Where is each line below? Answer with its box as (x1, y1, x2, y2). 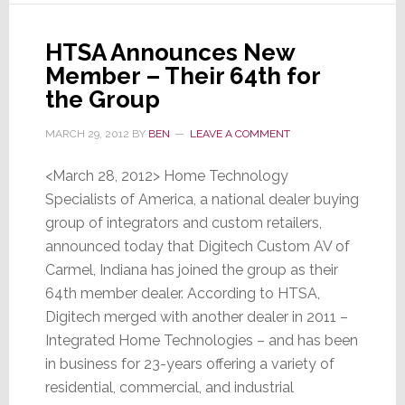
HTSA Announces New (44, 39, 295, 67)
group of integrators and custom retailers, (44, 214, 322, 232)
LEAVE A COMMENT (189, 127, 290, 141)
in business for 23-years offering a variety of (44, 355, 334, 373)
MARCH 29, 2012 (44, 127, 129, 141)
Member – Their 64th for (44, 62, 320, 90)
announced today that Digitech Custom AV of (44, 238, 350, 256)
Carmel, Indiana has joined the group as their (44, 261, 338, 279)
